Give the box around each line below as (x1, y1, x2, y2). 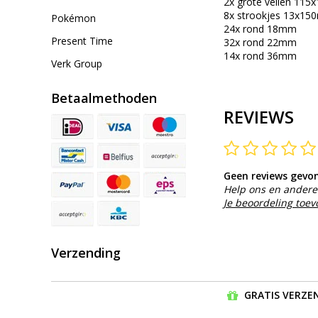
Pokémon (51, 11, 96, 25)
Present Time (51, 34, 113, 48)
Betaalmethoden (51, 89, 157, 106)
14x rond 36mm (224, 49, 297, 63)
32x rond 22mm (224, 35, 297, 50)
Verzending (51, 244, 121, 261)
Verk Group (51, 57, 102, 70)
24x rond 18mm (224, 22, 297, 36)
